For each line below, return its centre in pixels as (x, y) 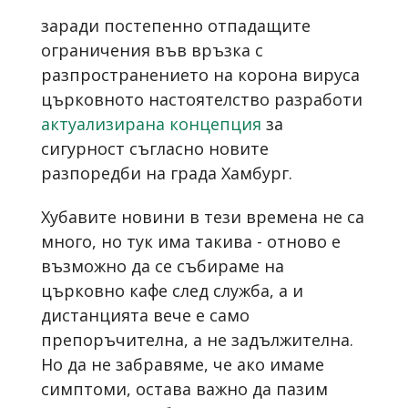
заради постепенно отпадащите (176, 25)
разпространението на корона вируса (200, 74)
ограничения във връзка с (152, 50)
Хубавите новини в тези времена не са (203, 216)
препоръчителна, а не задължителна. (197, 339)
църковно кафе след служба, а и (172, 290)
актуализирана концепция (153, 123)
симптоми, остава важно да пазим (184, 388)
